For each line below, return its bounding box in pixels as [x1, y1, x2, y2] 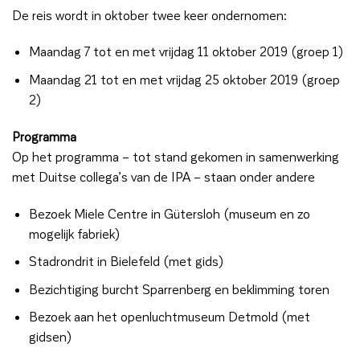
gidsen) [28, 329, 72, 345]
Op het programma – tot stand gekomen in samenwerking [12, 148, 339, 164]
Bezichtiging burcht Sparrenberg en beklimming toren [28, 280, 329, 297]
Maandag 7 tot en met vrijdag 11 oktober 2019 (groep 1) [28, 43, 344, 59]
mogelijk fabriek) [28, 225, 121, 241]
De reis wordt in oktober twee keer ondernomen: [12, 6, 287, 22]
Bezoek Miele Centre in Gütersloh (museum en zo [28, 205, 310, 221]
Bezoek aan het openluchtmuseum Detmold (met [28, 309, 310, 325]
